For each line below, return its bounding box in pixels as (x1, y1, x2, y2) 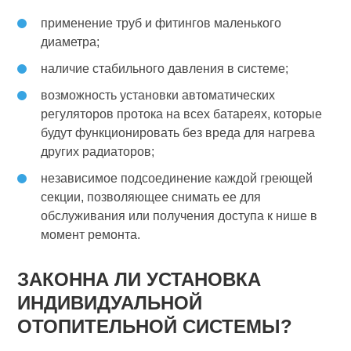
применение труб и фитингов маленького (41, 16, 282, 30)
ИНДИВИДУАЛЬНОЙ (17, 291, 203, 313)
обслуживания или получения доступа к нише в (41, 208, 318, 223)
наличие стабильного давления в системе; (41, 61, 289, 75)
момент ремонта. (41, 227, 141, 241)
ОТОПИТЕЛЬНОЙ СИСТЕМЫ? (17, 315, 293, 337)
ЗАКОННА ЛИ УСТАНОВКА (17, 268, 262, 290)
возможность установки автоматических (41, 88, 276, 102)
